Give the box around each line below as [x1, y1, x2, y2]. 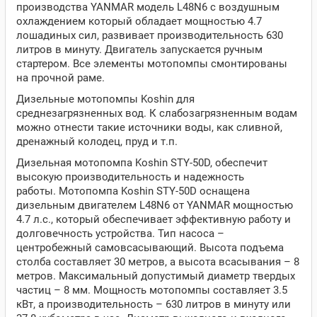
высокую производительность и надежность [16, 171, 244, 183]
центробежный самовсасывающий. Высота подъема [16, 241, 284, 254]
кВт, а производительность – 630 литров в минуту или [16, 298, 291, 311]
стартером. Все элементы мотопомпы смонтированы [16, 57, 287, 70]
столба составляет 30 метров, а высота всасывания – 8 [16, 255, 299, 268]
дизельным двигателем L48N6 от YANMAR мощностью [16, 199, 293, 212]
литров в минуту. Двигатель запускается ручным [16, 43, 263, 56]
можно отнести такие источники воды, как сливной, [16, 121, 282, 134]
